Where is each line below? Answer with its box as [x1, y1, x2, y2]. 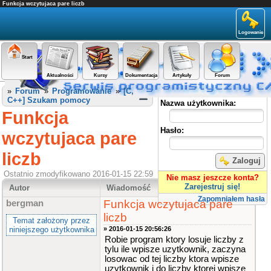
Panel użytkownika [177, 84, 248, 93]
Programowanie [52, 87, 112, 96]
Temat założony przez [13, 216, 90, 225]
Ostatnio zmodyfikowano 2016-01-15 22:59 [4, 169, 153, 178]
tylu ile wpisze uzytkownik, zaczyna [105, 244, 246, 254]
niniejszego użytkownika [8, 225, 94, 234]
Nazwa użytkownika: [160, 99, 236, 108]
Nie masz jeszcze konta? [166, 173, 259, 183]
